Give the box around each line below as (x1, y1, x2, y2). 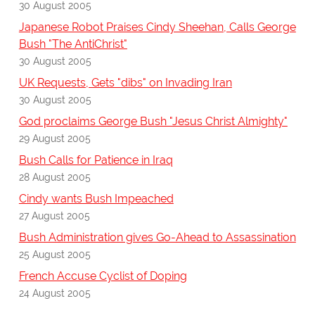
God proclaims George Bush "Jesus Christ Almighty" (18, 115, 288, 129)
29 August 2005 (18, 132, 91, 145)
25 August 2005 (18, 248, 91, 261)
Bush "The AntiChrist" (18, 37, 127, 51)
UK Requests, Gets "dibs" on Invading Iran (18, 76, 232, 90)
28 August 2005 (18, 171, 91, 184)
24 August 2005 (18, 287, 91, 300)
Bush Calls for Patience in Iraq (18, 153, 173, 167)
